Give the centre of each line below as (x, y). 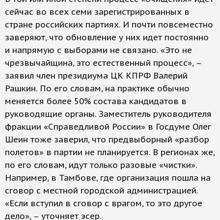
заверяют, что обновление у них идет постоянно (107, 37)
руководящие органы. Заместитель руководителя (108, 114)
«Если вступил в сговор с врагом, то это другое (104, 203)
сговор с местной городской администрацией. (101, 191)
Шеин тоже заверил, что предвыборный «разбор (107, 139)
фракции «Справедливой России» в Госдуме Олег (108, 127)
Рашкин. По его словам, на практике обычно (97, 88)
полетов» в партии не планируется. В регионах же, (110, 152)
